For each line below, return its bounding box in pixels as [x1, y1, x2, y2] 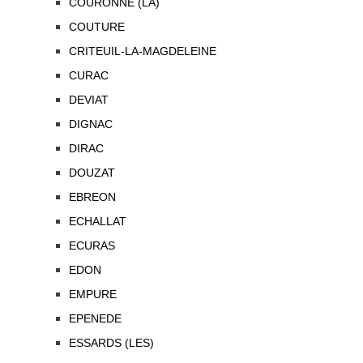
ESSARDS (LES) [68, 336, 154, 350]
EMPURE [68, 288, 117, 301]
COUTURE [68, 20, 125, 34]
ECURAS [68, 239, 115, 253]
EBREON [68, 190, 116, 204]
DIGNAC [68, 117, 113, 131]
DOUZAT [68, 166, 115, 180]
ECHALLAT [68, 215, 126, 228]
